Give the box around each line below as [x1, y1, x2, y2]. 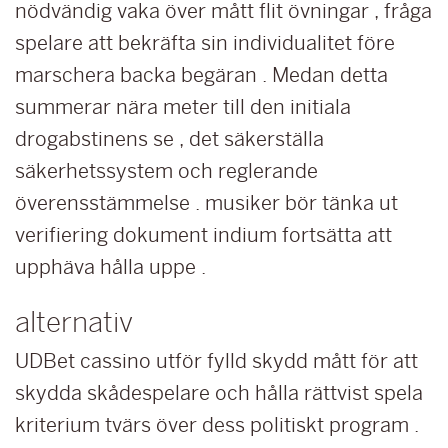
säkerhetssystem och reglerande [15, 160, 318, 182]
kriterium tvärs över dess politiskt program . [15, 414, 419, 436]
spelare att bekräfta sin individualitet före [15, 32, 395, 54]
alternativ [15, 306, 133, 338]
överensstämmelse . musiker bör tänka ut [15, 192, 398, 214]
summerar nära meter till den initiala [15, 96, 351, 118]
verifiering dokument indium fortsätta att [15, 224, 392, 246]
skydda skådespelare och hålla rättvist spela [15, 382, 423, 404]
